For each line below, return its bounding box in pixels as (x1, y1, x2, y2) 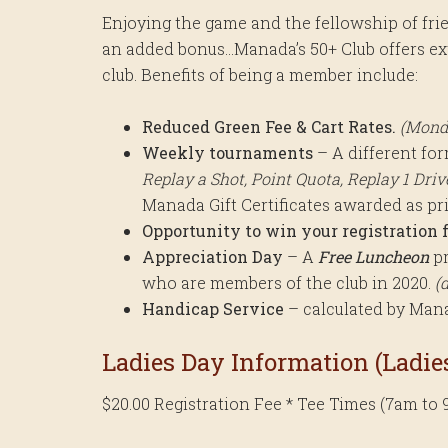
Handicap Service (142, 297, 284, 319)
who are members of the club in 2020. (142, 271, 435, 293)
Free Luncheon (318, 245, 429, 267)
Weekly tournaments (142, 141, 313, 163)
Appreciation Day (142, 245, 283, 267)
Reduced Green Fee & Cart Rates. (142, 115, 396, 137)
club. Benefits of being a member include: (102, 63, 418, 85)
